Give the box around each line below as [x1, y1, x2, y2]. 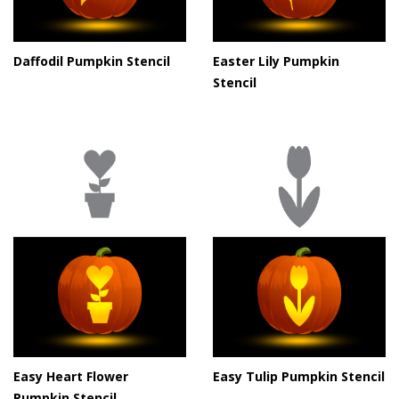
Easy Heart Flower [13, 367, 128, 385]
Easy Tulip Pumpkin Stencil [213, 367, 385, 385]
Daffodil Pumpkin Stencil [13, 52, 170, 69]
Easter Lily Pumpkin [213, 52, 339, 69]
